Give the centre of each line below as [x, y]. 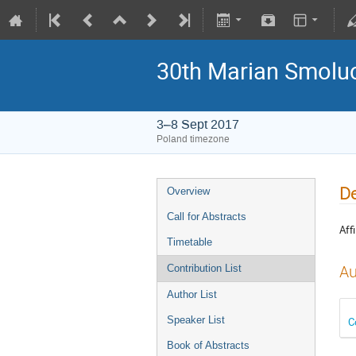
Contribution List [204, 268]
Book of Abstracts [208, 345]
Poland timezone [193, 139]
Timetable [190, 242]
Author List [192, 294]
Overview [188, 191]
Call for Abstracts [207, 217]
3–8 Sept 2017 [198, 124]
